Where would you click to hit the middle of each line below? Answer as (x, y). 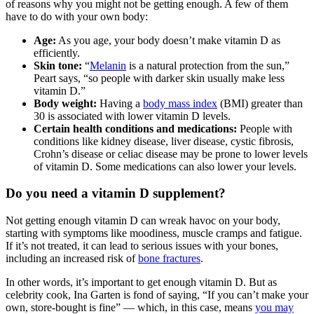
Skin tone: (58, 65)
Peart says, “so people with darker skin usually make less (159, 78)
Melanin (108, 65)
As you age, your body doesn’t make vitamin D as (168, 40)
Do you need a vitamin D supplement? (116, 193)
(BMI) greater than (260, 103)
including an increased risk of (72, 259)
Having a (120, 103)
